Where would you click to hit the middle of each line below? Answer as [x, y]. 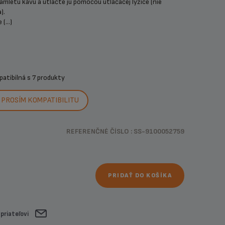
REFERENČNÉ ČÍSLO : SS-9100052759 [126, 131]
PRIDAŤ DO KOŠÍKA [140, 176]
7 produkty [48, 78]
